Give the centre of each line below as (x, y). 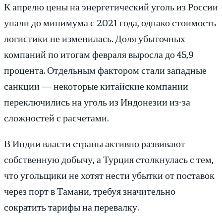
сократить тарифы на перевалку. (71, 207)
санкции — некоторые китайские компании (96, 86)
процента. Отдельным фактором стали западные (105, 70)
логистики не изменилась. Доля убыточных (95, 38)
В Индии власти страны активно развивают (95, 143)
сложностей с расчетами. (56, 117)
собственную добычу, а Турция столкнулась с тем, (109, 159)
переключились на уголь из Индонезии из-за (97, 102)
